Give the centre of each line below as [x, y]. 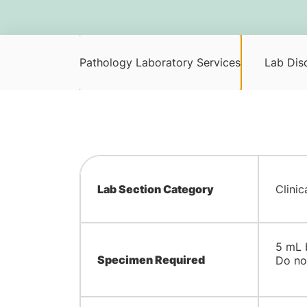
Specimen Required [151, 260]
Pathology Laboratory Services [160, 62]
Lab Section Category [155, 189]
